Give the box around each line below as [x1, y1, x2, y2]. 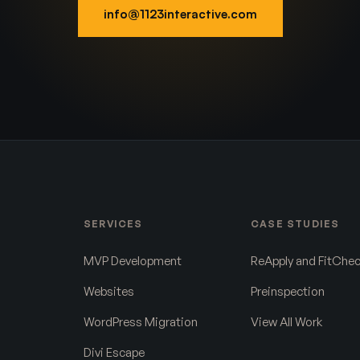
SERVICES [84, 218, 143, 230]
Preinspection [251, 284, 325, 299]
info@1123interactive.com [103, 6, 257, 22]
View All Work [251, 314, 322, 329]
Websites [84, 284, 134, 299]
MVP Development [84, 253, 182, 268]
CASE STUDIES [251, 218, 340, 230]
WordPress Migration [84, 314, 198, 329]
